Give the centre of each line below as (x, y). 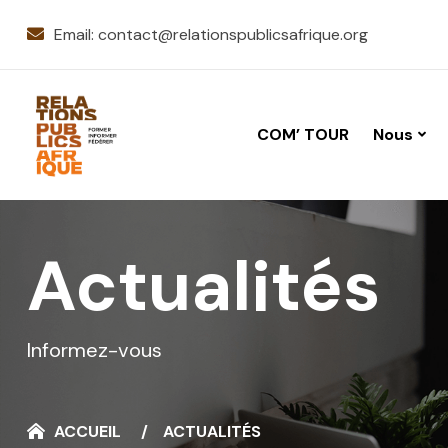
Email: (76, 34)
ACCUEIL (87, 432)
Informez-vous (94, 350)
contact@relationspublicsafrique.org (233, 34)
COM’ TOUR (303, 134)
